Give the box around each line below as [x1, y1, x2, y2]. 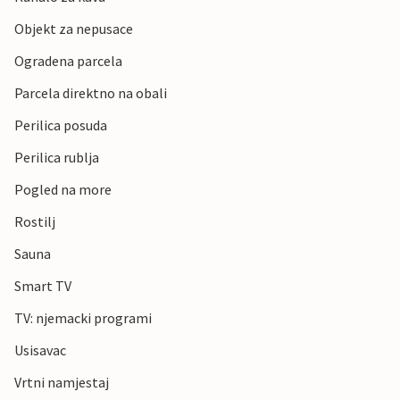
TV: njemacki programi [14, 309, 152, 328]
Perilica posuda [14, 116, 107, 135]
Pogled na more [14, 180, 112, 199]
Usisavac [14, 341, 66, 360]
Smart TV [14, 277, 71, 296]
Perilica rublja [14, 148, 99, 167]
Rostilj [14, 212, 55, 231]
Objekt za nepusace [14, 20, 133, 38]
